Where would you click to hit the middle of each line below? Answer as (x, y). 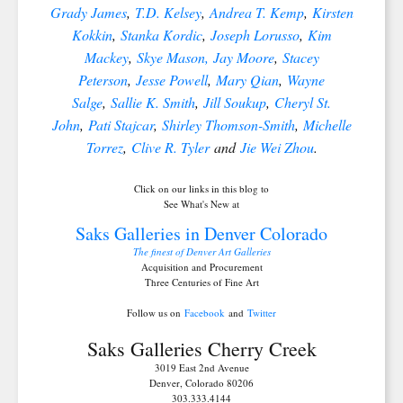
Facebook (203, 312)
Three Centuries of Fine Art (201, 282)
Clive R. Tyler (170, 147)
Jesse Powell (172, 79)
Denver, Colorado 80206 (201, 382)
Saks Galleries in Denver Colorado (201, 233)
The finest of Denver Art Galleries (201, 251)
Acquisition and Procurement (201, 266)
